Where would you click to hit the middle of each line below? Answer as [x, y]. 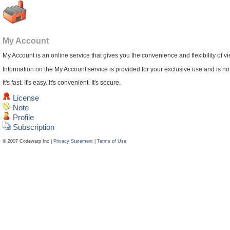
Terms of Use [112, 141]
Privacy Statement [73, 141]
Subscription [33, 128]
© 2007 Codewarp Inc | [28, 141]
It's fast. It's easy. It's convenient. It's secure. [62, 82]
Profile [22, 118]
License [25, 98]
